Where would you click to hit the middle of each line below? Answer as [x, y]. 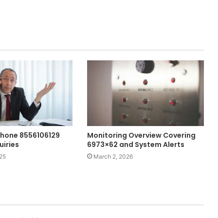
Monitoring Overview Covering [141, 136]
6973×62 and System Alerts [136, 145]
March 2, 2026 [113, 157]
